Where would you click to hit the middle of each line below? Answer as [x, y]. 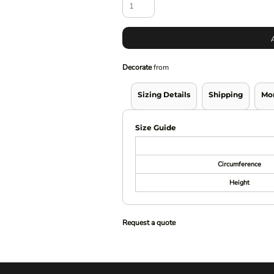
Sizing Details [164, 95]
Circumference [239, 165]
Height [239, 183]
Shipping [226, 95]
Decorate [137, 68]
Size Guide [156, 128]
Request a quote [149, 223]
